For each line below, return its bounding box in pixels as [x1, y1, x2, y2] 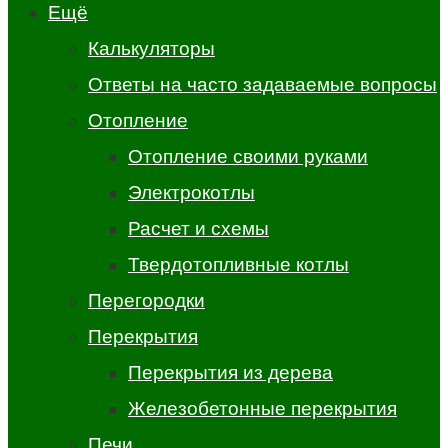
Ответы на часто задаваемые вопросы [88, 74, 437, 95]
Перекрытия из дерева [128, 362, 333, 383]
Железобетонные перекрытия [128, 398, 397, 419]
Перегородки [88, 290, 205, 311]
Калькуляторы [88, 38, 215, 59]
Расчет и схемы [128, 218, 269, 239]
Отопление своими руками [128, 146, 368, 167]
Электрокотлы [128, 182, 255, 203]
